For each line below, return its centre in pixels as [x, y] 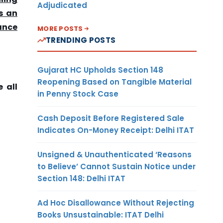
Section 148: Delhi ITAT [81, 178]
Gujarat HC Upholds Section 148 [100, 70]
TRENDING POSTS [81, 40]
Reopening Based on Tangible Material [114, 82]
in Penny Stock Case [78, 94]
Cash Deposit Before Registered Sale [111, 118]
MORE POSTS [60, 28]
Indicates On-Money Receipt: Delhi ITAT [116, 130]
